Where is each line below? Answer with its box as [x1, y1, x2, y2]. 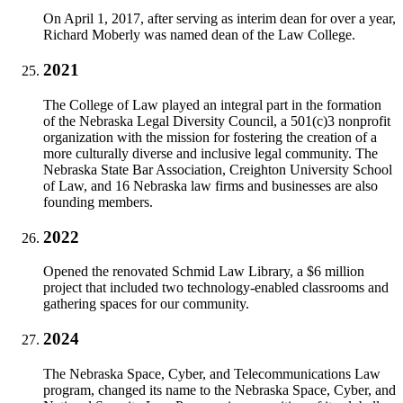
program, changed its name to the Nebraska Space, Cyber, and [43, 381, 396, 398]
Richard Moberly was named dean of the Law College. [43, 27, 359, 43]
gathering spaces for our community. [43, 296, 249, 312]
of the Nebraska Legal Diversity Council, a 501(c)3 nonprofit [43, 112, 390, 129]
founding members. [43, 193, 157, 210]
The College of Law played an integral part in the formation [43, 96, 381, 112]
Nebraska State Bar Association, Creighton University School [43, 161, 392, 177]
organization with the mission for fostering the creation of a [43, 129, 377, 145]
